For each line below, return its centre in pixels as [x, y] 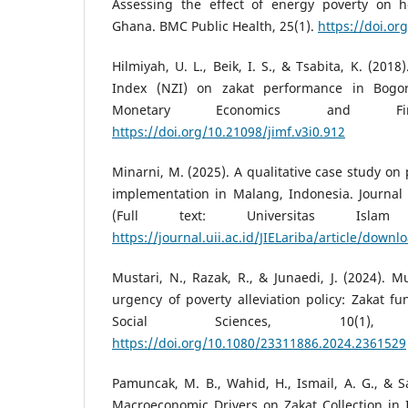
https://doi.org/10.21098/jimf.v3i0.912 [229, 132]
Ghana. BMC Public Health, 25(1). [215, 26]
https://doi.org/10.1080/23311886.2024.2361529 [259, 343]
